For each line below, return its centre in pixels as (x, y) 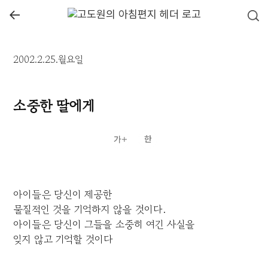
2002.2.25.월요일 (48, 60)
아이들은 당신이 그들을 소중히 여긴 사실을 (104, 224)
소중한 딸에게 (54, 106)
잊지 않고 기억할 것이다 (63, 239)
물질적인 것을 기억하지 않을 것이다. (90, 209)
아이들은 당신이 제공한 (63, 194)
